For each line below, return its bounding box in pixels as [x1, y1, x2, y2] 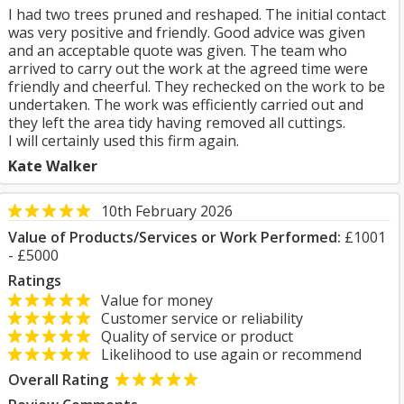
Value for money [90, 290, 213, 310]
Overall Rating [8, 370, 108, 390]
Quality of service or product [90, 326, 293, 346]
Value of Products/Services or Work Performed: [8, 227, 341, 247]
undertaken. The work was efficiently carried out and [8, 95, 363, 115]
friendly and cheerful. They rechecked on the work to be [8, 77, 385, 96]
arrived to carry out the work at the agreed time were [8, 59, 368, 78]
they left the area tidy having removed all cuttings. [8, 113, 345, 133]
